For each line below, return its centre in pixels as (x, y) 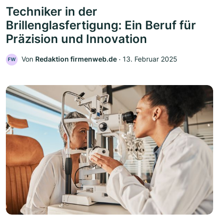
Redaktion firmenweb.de (76, 59)
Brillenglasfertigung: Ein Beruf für (101, 25)
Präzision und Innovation (77, 39)
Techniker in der (52, 11)
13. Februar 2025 (150, 59)
